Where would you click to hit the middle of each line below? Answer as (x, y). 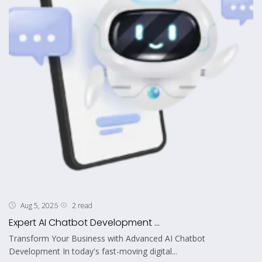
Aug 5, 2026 (39, 206)
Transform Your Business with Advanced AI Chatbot (107, 238)
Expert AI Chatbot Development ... (84, 222)
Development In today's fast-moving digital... (93, 251)
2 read (82, 205)
